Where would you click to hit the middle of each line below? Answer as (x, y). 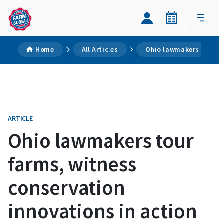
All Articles (100, 49)
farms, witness (72, 164)
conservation (66, 187)
